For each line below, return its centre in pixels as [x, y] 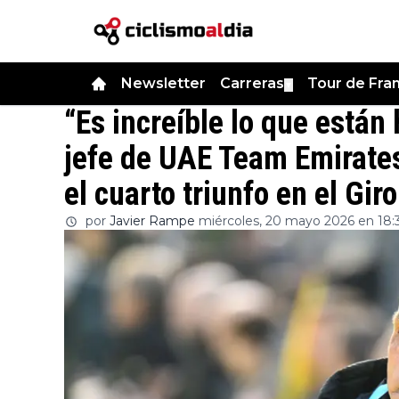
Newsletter [163, 84]
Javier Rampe [152, 221]
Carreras [252, 84]
